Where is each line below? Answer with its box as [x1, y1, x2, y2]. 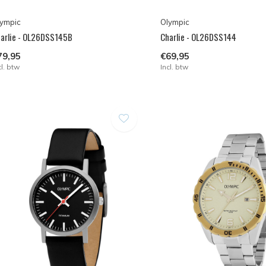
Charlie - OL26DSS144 [160, 30, 236, 43]
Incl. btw [160, 62, 188, 71]
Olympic [160, 17, 189, 27]
